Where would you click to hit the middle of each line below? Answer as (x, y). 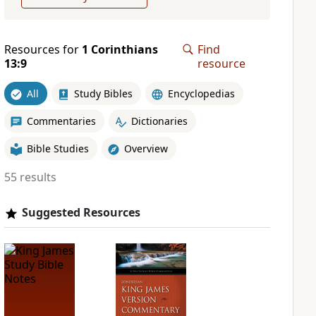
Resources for (43, 49)
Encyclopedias (201, 93)
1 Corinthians (120, 49)
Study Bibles (103, 93)
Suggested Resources (81, 212)
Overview (146, 148)
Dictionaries (159, 121)
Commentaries (61, 121)
